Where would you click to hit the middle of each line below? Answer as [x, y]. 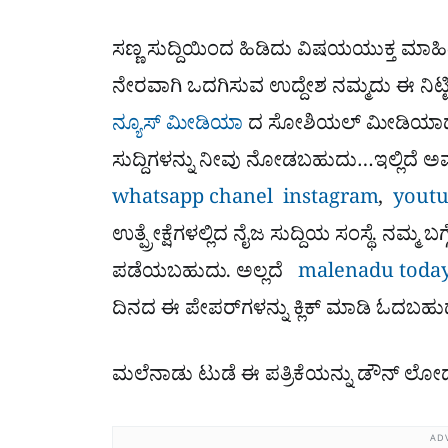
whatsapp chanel [192, 201]
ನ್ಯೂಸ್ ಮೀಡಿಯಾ [177, 127]
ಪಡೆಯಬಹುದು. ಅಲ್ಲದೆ [202, 275]
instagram [331, 201]
